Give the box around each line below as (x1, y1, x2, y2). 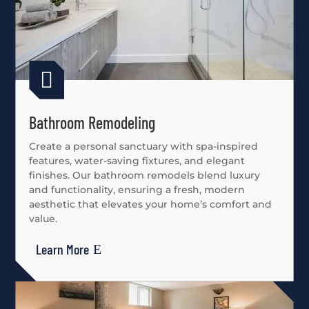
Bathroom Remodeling (29, 112, 156, 132)
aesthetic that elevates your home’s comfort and (29, 197, 272, 210)
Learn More (36, 240, 90, 257)
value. (29, 212, 58, 225)
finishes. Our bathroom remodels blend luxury (29, 168, 261, 181)
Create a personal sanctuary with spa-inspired (29, 139, 259, 152)
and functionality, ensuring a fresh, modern (29, 183, 246, 196)
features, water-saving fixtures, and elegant (29, 154, 246, 167)
